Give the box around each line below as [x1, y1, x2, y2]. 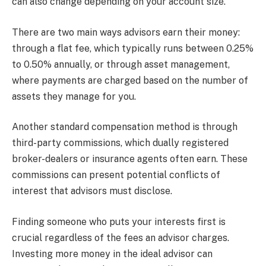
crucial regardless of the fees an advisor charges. [12, 232, 229, 243]
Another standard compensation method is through [12, 121, 237, 133]
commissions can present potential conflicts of [12, 169, 220, 181]
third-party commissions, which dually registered [12, 137, 229, 149]
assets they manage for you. [12, 90, 136, 102]
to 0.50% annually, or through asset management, [12, 58, 230, 70]
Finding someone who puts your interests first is [12, 216, 226, 227]
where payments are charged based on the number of [12, 74, 248, 86]
